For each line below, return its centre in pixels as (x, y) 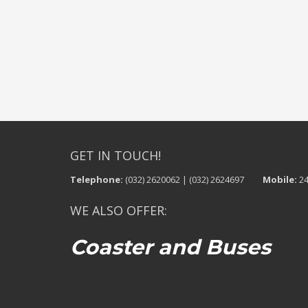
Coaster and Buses (170, 247)
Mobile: (280, 179)
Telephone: (97, 179)
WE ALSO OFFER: (119, 210)
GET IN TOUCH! (115, 155)
